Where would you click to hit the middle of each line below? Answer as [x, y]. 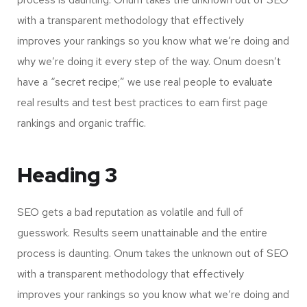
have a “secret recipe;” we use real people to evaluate [145, 82]
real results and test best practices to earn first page [143, 103]
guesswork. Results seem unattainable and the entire [142, 233]
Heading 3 [67, 175]
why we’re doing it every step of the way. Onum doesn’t [149, 62]
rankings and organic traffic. [82, 123]
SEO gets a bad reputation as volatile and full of [130, 212]
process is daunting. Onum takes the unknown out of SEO [153, 254]
